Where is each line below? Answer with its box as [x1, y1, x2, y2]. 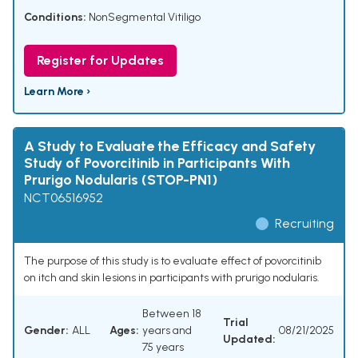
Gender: [24, 324, 69, 338]
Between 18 [142, 307, 201, 321]
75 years [142, 340, 184, 355]
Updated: [223, 332, 276, 346]
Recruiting [275, 216, 334, 232]
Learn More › [24, 85, 90, 99]
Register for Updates [37, 53, 164, 69]
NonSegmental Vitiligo [89, 10, 201, 25]
